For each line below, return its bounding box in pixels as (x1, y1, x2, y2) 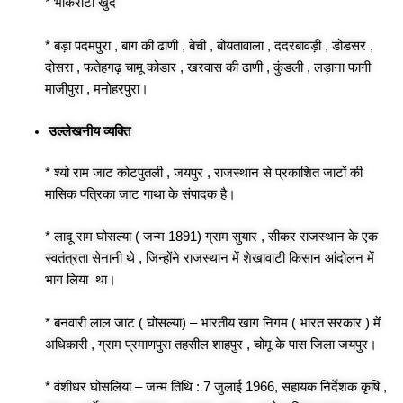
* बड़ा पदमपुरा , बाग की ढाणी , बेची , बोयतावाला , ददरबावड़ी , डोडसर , (45, 38, 373, 53)
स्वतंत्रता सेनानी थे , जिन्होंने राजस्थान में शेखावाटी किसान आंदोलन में (45, 251, 374, 266)
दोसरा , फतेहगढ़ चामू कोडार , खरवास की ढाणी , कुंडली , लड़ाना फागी (45, 59, 371, 75)
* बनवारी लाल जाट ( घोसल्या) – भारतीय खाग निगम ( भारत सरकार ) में (45, 315, 381, 330)
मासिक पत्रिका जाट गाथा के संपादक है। (45, 186, 236, 201)
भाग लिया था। (45, 273, 116, 288)
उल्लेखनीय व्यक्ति (48, 124, 130, 139)
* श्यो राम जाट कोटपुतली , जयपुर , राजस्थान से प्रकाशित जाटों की (45, 165, 363, 180)
